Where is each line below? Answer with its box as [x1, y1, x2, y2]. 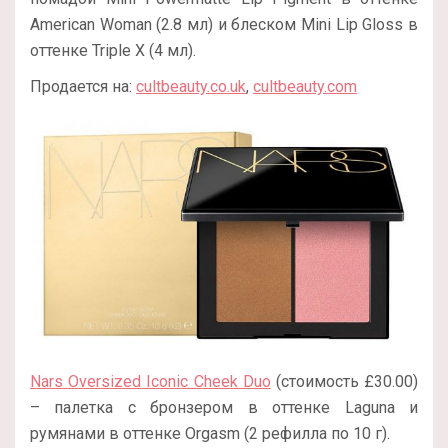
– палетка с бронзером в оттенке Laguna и [30, 398, 418, 418]
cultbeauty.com [253, 77, 357, 97]
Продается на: [30, 77, 136, 97]
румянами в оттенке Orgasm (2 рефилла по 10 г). [30, 424, 390, 444]
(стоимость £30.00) [270, 372, 419, 392]
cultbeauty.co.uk [136, 77, 246, 97]
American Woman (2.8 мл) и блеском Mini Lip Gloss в [30, 15, 418, 35]
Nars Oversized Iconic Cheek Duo [30, 372, 271, 392]
